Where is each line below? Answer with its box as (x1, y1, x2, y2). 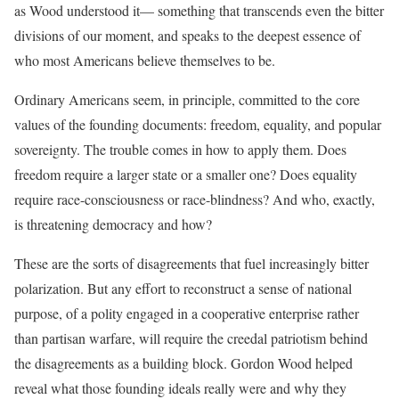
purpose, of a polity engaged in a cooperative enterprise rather (14, 304, 359, 322)
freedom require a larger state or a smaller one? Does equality (14, 165, 357, 183)
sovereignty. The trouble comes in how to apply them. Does (14, 140, 346, 159)
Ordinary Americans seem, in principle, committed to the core (14, 90, 360, 109)
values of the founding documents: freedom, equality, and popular (14, 115, 381, 134)
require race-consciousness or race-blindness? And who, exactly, (14, 190, 375, 208)
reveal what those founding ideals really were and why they (14, 379, 346, 397)
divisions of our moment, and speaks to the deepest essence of (14, 26, 361, 45)
